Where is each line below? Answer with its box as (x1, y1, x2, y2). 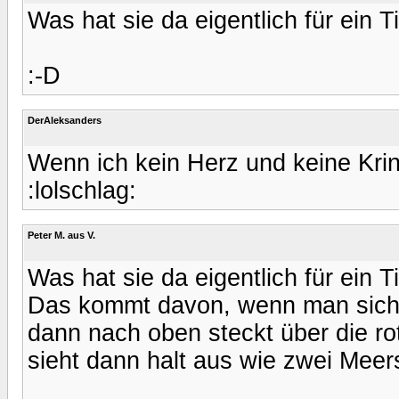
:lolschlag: (28, 176, 136, 204)
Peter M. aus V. (28, 229, 95, 240)
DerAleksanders (28, 114, 102, 126)
